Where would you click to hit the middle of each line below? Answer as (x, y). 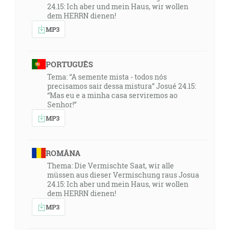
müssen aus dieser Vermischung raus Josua (123, 175)
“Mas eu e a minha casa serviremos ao (112, 95)
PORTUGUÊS (69, 64)
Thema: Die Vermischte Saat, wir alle (111, 166)
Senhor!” (62, 104)
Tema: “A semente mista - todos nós (107, 77)
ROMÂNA (63, 153)
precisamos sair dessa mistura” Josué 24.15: (122, 86)
